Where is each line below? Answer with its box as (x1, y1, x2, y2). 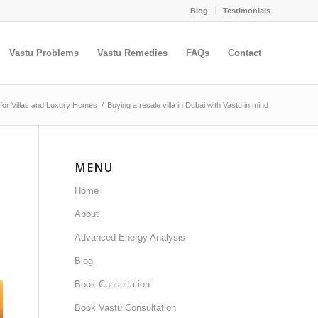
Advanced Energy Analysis (75, 232, 186, 243)
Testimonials (223, 6, 270, 15)
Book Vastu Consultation (75, 302, 177, 313)
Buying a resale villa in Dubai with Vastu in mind (107, 101, 268, 109)
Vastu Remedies (97, 48, 168, 58)
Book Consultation (75, 279, 150, 290)
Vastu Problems (9, 48, 79, 58)
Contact (228, 48, 261, 58)
